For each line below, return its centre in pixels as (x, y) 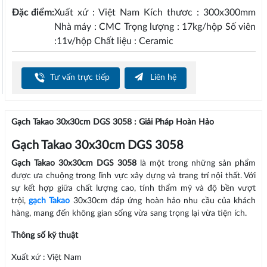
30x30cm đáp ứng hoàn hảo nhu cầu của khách (163, 201)
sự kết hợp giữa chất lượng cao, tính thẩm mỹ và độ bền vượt (133, 189)
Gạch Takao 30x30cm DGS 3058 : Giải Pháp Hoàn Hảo (112, 122)
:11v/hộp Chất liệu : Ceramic (114, 41)
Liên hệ (162, 78)
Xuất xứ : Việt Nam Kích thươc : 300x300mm (155, 13)
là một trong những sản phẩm (198, 164)
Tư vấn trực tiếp (78, 78)
